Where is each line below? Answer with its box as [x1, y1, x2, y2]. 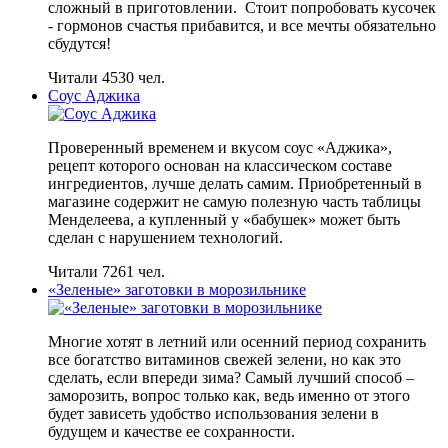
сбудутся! [48, 34, 119, 52]
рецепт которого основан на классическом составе [48, 156, 392, 174]
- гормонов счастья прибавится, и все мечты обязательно [48, 16, 436, 34]
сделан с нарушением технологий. [48, 228, 287, 246]
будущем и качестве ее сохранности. [48, 422, 295, 440]
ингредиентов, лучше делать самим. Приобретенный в [48, 174, 422, 192]
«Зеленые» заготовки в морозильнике [48, 280, 306, 298]
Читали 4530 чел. [48, 68, 165, 86]
